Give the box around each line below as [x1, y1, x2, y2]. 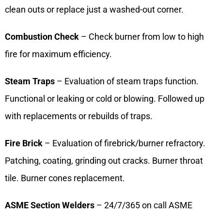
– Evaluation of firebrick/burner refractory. [43, 138, 205, 149]
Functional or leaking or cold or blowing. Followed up [5, 93, 204, 104]
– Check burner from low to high [79, 31, 204, 42]
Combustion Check [5, 31, 79, 42]
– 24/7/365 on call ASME [94, 200, 192, 211]
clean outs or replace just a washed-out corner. [5, 4, 184, 15]
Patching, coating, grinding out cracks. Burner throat [5, 155, 203, 166]
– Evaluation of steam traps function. [55, 76, 199, 87]
